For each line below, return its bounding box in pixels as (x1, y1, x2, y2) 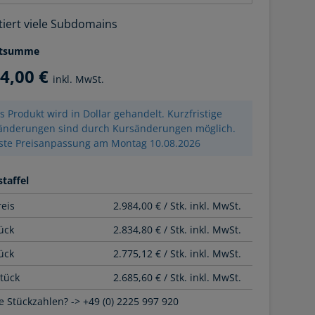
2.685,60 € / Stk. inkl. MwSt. (113, 271, 242, 284)
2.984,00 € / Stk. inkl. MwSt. (113, 199, 242, 212)
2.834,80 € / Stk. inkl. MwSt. (113, 223, 242, 236)
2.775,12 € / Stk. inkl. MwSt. (113, 247, 242, 260)
